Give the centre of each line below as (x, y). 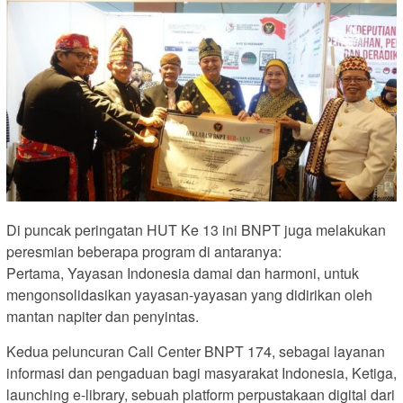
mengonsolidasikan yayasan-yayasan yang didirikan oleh (189, 295)
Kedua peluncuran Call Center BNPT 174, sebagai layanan (196, 352)
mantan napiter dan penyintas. (103, 317)
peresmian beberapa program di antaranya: (144, 252)
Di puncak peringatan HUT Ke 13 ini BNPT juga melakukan (196, 230)
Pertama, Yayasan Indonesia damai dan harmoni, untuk (183, 273)
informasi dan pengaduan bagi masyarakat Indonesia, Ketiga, (201, 373)
